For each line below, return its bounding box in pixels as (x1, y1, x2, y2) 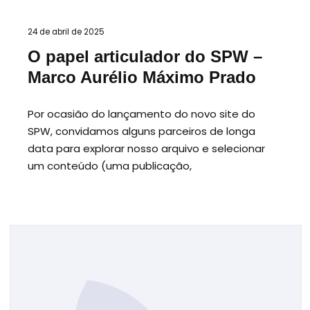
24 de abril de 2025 (28, 26, 104, 37)
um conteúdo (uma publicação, (28, 158, 192, 173)
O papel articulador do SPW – (28, 48, 262, 66)
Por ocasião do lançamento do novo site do (28, 106, 255, 121)
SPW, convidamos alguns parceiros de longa (28, 123, 255, 138)
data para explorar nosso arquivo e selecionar (28, 140, 265, 156)
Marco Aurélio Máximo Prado (28, 69, 256, 87)
